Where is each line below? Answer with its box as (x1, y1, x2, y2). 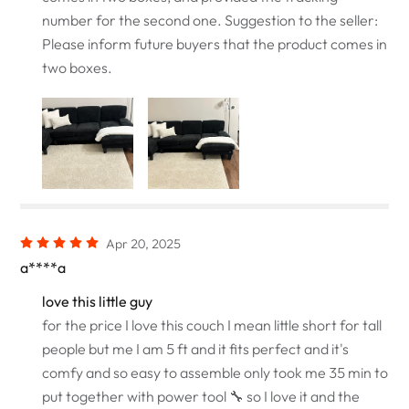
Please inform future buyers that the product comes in (42, 34, 388, 53)
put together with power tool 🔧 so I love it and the (42, 386, 361, 405)
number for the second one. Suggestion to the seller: (42, 10, 379, 29)
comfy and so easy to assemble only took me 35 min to (42, 362, 389, 382)
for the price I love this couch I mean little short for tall (42, 315, 383, 334)
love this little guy (42, 291, 153, 310)
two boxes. (42, 58, 113, 77)
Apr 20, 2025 (106, 235, 182, 252)
